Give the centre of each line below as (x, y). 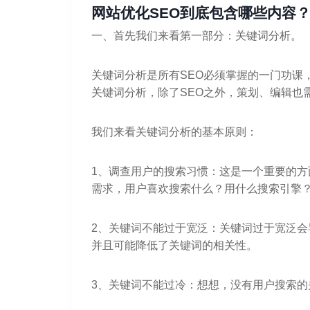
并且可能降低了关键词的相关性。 (174, 245)
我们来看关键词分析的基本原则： (174, 131)
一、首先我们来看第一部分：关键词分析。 (196, 35)
